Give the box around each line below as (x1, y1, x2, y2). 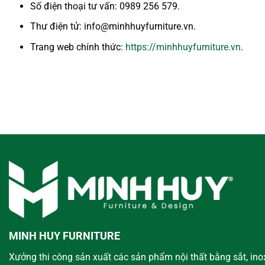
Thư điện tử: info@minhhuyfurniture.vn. (30, 21, 196, 33)
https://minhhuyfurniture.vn (125, 41, 241, 53)
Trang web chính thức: (30, 41, 123, 53)
